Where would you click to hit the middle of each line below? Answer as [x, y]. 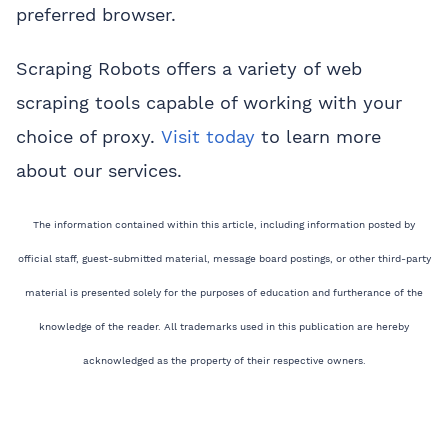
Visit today [208, 137]
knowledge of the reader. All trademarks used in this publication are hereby [224, 327]
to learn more [318, 137]
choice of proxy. [88, 137]
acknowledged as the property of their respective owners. [224, 361]
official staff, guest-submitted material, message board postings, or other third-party [224, 259]
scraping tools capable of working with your [209, 103]
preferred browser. [96, 15]
